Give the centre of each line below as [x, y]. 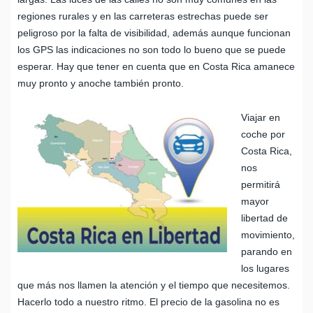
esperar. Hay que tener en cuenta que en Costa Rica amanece [156, 66]
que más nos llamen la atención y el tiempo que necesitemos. [154, 285]
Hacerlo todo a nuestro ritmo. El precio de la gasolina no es [148, 301]
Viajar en [261, 117]
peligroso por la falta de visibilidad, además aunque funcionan [154, 32]
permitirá [261, 184]
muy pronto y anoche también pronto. [101, 83]
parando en [267, 251]
